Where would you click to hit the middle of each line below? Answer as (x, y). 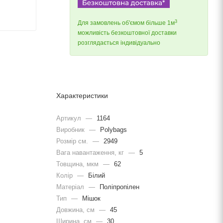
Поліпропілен (118, 187)
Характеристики (82, 96)
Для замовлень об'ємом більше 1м (126, 23)
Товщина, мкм (78, 164)
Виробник (71, 129)
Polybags (112, 129)
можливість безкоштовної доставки (127, 33)
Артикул (70, 118)
